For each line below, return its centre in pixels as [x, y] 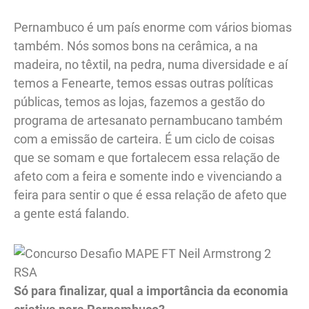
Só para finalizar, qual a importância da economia [151, 291]
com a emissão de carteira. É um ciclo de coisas [144, 139]
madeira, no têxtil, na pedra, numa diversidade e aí [151, 64]
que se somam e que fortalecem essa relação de [147, 157]
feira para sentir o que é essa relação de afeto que [150, 195]
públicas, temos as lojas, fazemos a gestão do [139, 101]
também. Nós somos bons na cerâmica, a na [136, 46]
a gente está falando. [73, 213]
